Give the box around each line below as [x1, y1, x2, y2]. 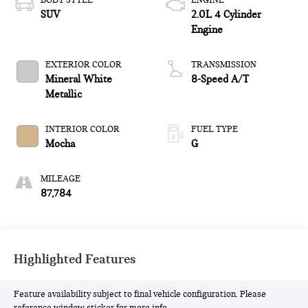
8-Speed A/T [191, 73, 249, 86]
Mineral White [45, 73, 113, 86]
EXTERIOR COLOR [45, 59, 122, 71]
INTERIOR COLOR [45, 124, 120, 135]
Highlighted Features [14, 251, 137, 267]
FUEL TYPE [191, 124, 238, 135]
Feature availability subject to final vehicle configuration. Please [14, 289, 267, 300]
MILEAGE [41, 173, 81, 185]
